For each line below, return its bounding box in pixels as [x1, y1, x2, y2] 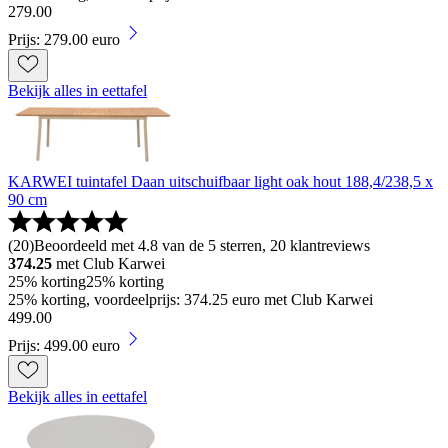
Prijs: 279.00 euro [8, 31, 120, 49]
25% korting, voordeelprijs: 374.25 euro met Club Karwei [8, 291, 373, 309]
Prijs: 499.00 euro [8, 337, 120, 355]
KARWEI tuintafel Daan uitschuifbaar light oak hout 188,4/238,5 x [8, 173, 433, 191]
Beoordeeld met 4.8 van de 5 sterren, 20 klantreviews [34, 237, 370, 255]
